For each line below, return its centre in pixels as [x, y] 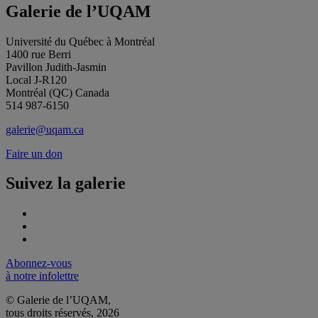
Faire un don [34, 153]
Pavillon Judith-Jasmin [56, 67]
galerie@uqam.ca [45, 129]
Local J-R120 [36, 79]
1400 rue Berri [38, 54]
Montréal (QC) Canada [57, 92]
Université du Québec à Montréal [80, 41]
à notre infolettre [42, 276]
